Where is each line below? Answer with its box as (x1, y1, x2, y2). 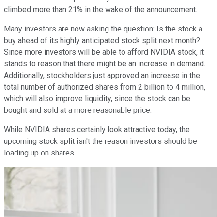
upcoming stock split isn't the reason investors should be (4, 136, 197, 146)
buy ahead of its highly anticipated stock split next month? (4, 35, 200, 45)
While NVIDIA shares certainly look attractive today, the (4, 124, 190, 134)
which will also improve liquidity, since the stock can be (4, 93, 190, 103)
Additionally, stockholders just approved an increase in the (4, 70, 200, 80)
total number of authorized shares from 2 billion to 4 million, (4, 82, 205, 92)
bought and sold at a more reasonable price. (4, 105, 152, 115)
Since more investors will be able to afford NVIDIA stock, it (4, 47, 204, 57)
